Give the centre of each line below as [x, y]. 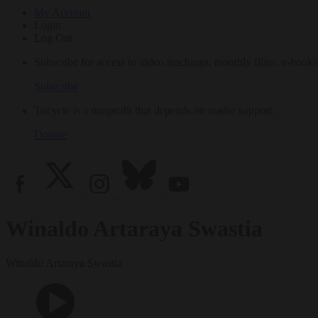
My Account [62, 12]
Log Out [53, 38]
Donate [50, 134]
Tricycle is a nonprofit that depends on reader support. [154, 110]
